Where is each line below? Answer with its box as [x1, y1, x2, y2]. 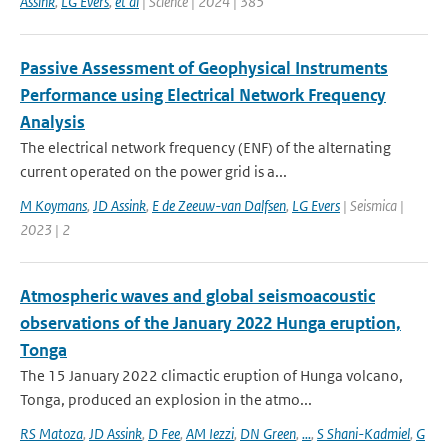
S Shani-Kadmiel [317, 424, 410, 443]
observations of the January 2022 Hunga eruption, [20, 312, 401, 334]
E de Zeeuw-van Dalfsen [152, 196, 286, 215]
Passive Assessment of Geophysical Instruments [20, 57, 388, 79]
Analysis [20, 111, 85, 133]
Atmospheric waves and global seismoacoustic [20, 285, 375, 307]
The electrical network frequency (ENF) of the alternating [20, 138, 391, 157]
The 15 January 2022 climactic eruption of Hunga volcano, [20, 366, 403, 385]
